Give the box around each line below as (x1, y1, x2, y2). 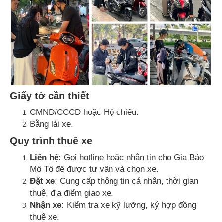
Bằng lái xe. (30, 119, 73, 129)
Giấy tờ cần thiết (10, 90, 89, 101)
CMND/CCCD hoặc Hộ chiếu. (30, 108, 139, 117)
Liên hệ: (30, 153, 61, 162)
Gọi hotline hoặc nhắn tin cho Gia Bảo (61, 153, 204, 162)
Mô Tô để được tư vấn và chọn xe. (30, 165, 159, 174)
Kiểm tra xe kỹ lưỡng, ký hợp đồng (64, 200, 196, 210)
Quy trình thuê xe (10, 135, 92, 146)
